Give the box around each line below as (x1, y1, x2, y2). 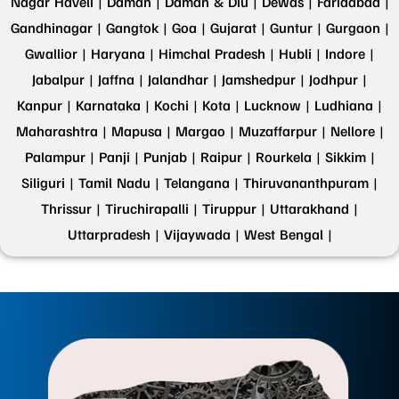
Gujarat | (209, 19, 265, 37)
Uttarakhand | (270, 199, 358, 218)
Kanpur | (17, 96, 71, 115)
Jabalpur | (32, 70, 94, 89)
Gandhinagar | (10, 19, 102, 37)
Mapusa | (110, 122, 171, 141)
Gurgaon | (325, 19, 389, 37)
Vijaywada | (163, 225, 240, 244)
